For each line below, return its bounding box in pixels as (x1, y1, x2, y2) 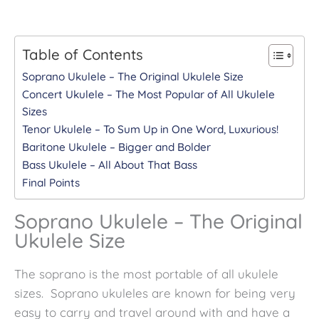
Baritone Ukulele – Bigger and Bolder (22, 140, 211, 154)
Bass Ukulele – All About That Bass (22, 157, 197, 172)
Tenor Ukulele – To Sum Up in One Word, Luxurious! (22, 122, 278, 136)
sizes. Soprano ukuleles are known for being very (14, 285, 296, 300)
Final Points (22, 175, 80, 189)
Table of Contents (22, 45, 143, 63)
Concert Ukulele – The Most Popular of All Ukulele (22, 87, 275, 101)
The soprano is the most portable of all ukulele (14, 266, 278, 281)
